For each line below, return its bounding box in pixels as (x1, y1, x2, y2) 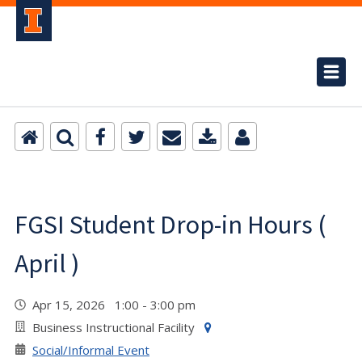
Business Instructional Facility (32, 319, 195, 335)
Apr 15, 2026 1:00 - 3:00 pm (32, 297, 202, 313)
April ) (15, 247, 79, 280)
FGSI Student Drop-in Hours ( (15, 208, 326, 241)
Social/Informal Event (32, 342, 149, 358)
